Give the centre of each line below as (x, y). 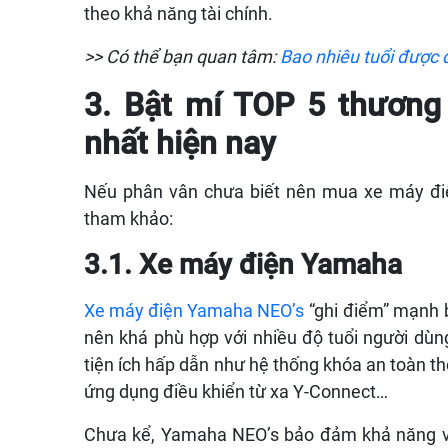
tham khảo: (132, 218)
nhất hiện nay (180, 142)
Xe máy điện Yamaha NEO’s (194, 310)
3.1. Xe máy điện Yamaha (243, 264)
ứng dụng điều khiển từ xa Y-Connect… (238, 391)
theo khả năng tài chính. (180, 13)
